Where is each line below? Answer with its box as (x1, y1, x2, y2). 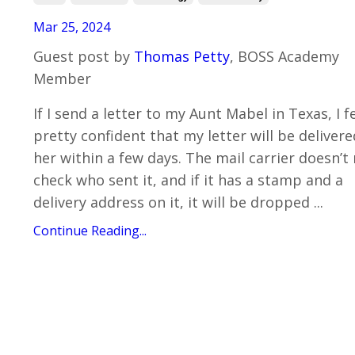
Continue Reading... (33, 222, 147, 240)
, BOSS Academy (230, 47, 339, 67)
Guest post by (33, 47, 134, 67)
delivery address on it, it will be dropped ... (33, 193, 323, 212)
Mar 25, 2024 (33, 18, 110, 36)
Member (33, 69, 91, 89)
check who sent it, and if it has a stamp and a (33, 170, 343, 190)
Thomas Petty (134, 47, 230, 67)
